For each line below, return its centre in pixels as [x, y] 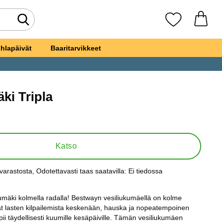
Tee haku [40, 24]
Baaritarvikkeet [76, 48]
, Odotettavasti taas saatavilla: [79, 171]
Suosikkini [191, 23]
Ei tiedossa [145, 171]
